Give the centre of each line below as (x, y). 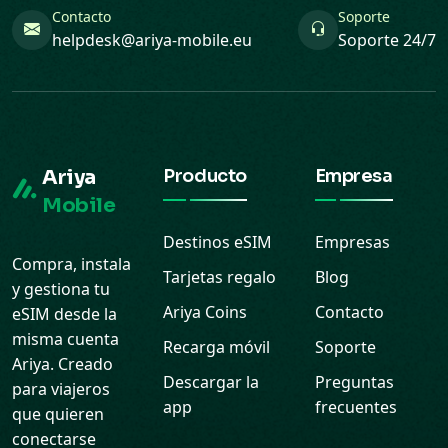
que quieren (58, 414)
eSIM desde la (64, 314)
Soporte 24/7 (387, 40)
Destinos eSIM (218, 242)
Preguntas (354, 382)
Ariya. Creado (62, 364)
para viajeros (61, 389)
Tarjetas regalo (220, 277)
